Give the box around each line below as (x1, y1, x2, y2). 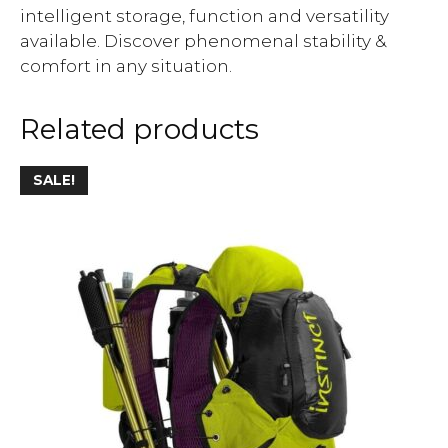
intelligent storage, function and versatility (20, 5, 389, 26)
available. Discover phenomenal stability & (20, 30, 386, 51)
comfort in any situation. (20, 55, 232, 76)
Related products (20, 111, 259, 146)
